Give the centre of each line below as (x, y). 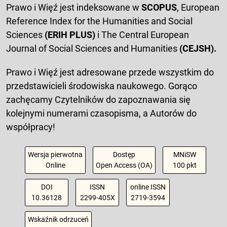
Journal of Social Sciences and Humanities (93, 49)
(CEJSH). (198, 49)
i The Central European (143, 35)
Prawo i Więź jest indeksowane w (74, 8)
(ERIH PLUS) (71, 35)
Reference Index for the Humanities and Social (99, 21)
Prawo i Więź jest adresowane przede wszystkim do (110, 72)
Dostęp (124, 155)
